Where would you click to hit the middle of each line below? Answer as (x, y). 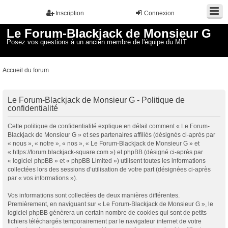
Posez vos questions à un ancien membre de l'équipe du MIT (97, 42)
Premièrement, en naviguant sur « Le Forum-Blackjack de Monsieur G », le (110, 204)
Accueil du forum (26, 70)
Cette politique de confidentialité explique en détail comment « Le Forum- (109, 126)
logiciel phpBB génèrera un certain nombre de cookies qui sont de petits (107, 212)
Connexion (159, 13)
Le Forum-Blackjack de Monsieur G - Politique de (96, 100)
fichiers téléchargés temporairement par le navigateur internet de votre (105, 221)
